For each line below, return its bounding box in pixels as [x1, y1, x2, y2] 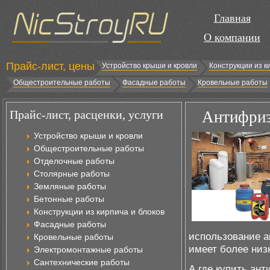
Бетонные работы [34, 194, 104, 204]
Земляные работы [34, 181, 106, 191]
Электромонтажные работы [34, 245, 143, 254]
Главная [213, 12, 251, 24]
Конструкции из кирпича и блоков [34, 207, 165, 216]
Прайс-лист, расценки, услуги [10, 108, 163, 121]
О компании [204, 31, 260, 43]
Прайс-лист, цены [6, 60, 95, 72]
